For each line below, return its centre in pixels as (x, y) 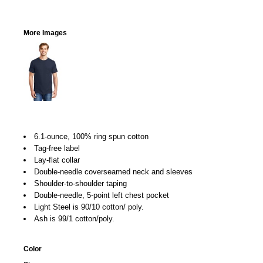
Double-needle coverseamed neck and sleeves (113, 172)
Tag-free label (57, 148)
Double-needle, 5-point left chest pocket (102, 195)
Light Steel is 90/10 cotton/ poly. (89, 207)
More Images (45, 33)
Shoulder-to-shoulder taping (80, 183)
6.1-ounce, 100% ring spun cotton (91, 136)
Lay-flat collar (57, 160)
